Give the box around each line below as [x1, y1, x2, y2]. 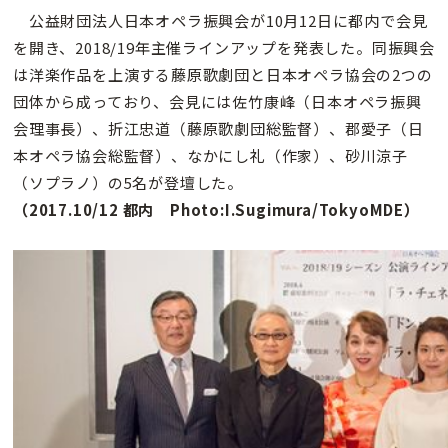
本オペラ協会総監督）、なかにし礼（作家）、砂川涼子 [13, 145, 408, 167]
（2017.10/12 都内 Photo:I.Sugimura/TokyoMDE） [13, 199, 420, 221]
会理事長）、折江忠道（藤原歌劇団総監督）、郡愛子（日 [13, 118, 424, 140]
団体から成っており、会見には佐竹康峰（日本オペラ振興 [13, 91, 422, 113]
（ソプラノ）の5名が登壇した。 [13, 172, 244, 194]
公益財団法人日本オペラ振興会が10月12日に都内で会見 [13, 10, 428, 32]
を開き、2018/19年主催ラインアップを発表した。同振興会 [13, 37, 435, 59]
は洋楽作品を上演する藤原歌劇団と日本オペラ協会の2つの [13, 64, 433, 86]
